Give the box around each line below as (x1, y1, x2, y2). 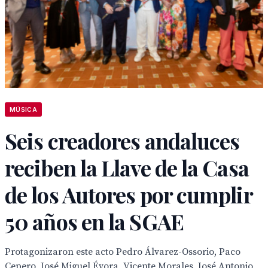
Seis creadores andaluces (5, 126, 240, 155)
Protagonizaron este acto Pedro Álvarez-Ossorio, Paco (5, 246, 240, 258)
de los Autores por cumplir (5, 180, 252, 209)
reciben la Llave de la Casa (5, 153, 249, 182)
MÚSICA (10, 106, 37, 113)
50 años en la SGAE (5, 207, 184, 236)
